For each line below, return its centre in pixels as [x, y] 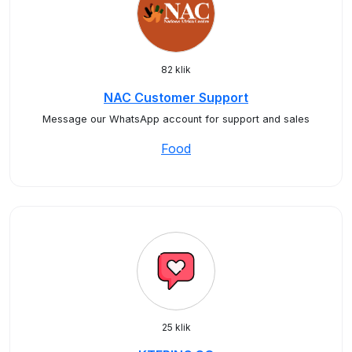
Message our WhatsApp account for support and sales [176, 119]
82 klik [176, 70]
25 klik [176, 327]
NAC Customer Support [176, 97]
